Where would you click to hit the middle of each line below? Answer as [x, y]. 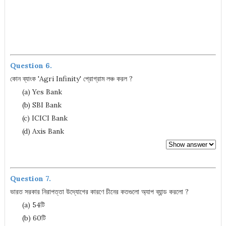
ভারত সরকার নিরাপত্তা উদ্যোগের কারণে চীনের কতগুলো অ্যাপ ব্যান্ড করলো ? [99, 192]
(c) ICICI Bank [39, 118]
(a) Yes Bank [36, 92]
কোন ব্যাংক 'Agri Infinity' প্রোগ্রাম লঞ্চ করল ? [71, 79]
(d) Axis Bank [37, 131]
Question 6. [31, 66]
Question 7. [30, 179]
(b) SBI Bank [36, 105]
